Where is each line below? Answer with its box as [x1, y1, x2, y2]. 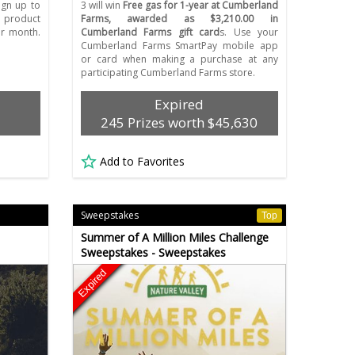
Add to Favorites [99, 154, 185, 170]
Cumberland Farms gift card [80, 25, 220, 40]
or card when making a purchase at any [80, 52, 278, 67]
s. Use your [219, 25, 278, 40]
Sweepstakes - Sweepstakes [80, 245, 226, 261]
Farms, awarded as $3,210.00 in [80, 12, 278, 26]
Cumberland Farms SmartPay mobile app [80, 39, 278, 53]
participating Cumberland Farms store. [80, 66, 255, 80]
